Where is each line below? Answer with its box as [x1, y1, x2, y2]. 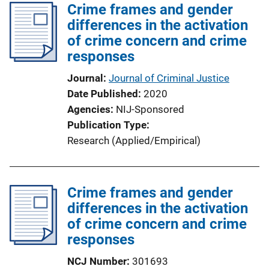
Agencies [67, 103, 110, 115]
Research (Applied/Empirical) [67, 134, 201, 147]
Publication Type [67, 118, 147, 131]
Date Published [67, 87, 138, 100]
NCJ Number [67, 255, 127, 267]
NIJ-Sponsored [116, 103, 184, 115]
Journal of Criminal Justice [109, 71, 229, 84]
